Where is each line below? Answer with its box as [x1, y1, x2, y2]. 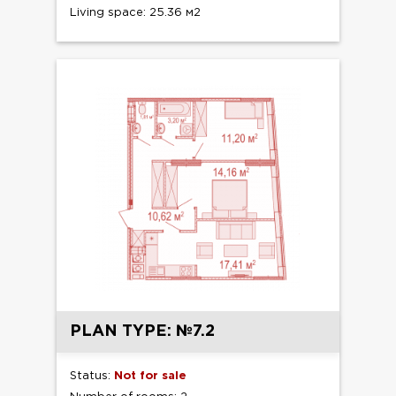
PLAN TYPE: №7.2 [70, 324, 215, 339]
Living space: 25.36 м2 [70, 8, 201, 19]
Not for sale [114, 370, 187, 381]
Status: [70, 370, 114, 381]
